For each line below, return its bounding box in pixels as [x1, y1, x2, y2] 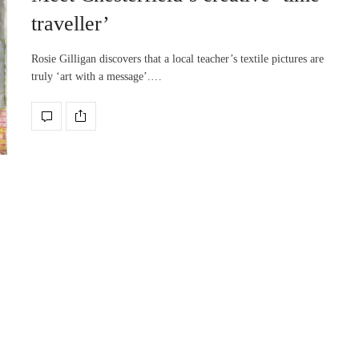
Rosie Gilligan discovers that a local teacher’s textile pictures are [31, 52, 324, 65]
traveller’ [31, 11, 110, 35]
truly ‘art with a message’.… [31, 70, 162, 83]
